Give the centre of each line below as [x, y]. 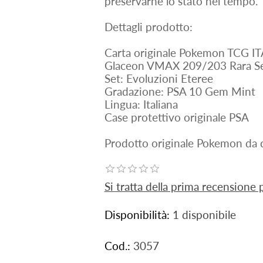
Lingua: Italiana [141, 104]
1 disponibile [204, 214]
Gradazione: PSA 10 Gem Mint [180, 91]
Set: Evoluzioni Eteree [159, 78]
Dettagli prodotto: [148, 26]
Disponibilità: [137, 214]
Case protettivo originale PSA [176, 117]
